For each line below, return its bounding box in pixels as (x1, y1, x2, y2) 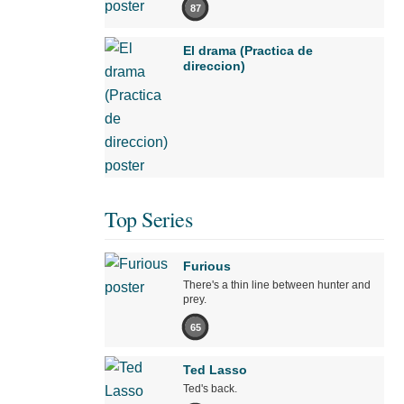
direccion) (183, 59, 245, 73)
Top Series (105, 205, 192, 234)
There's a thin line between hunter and (183, 279, 371, 291)
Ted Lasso (183, 363, 247, 377)
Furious (183, 259, 231, 273)
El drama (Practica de (183, 43, 313, 58)
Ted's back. (183, 382, 237, 395)
